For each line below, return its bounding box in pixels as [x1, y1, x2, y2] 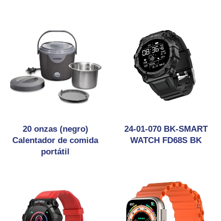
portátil [41, 147, 70, 156]
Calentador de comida [12, 136, 98, 145]
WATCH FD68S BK [130, 136, 202, 145]
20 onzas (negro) [22, 124, 88, 134]
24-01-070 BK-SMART [124, 124, 208, 134]
